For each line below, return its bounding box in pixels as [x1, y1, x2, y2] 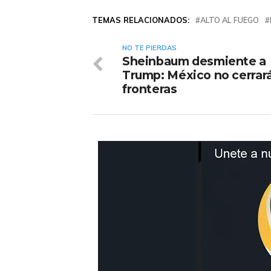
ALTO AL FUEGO [200, 15, 259, 25]
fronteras [122, 81, 177, 96]
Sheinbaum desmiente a [122, 53, 266, 68]
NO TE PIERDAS [122, 43, 177, 52]
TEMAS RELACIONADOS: [92, 15, 189, 25]
